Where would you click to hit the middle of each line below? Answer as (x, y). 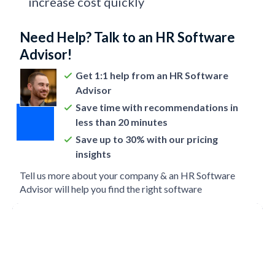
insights (93, 154)
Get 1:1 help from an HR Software (152, 75)
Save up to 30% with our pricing (146, 139)
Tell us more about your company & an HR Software (128, 175)
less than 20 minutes (121, 122)
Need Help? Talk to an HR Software (128, 37)
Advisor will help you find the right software (111, 189)
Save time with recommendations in (157, 107)
